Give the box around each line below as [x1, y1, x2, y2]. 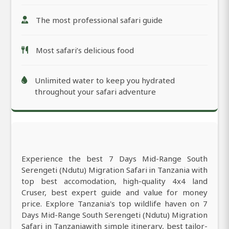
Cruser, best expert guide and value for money [21, 187, 208, 198]
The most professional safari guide [36, 15, 163, 26]
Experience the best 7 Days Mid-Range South [21, 153, 208, 164]
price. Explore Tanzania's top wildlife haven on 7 [21, 198, 208, 209]
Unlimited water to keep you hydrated [35, 75, 175, 86]
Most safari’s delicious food [36, 45, 134, 56]
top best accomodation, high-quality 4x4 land [21, 176, 208, 187]
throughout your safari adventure [35, 86, 156, 97]
